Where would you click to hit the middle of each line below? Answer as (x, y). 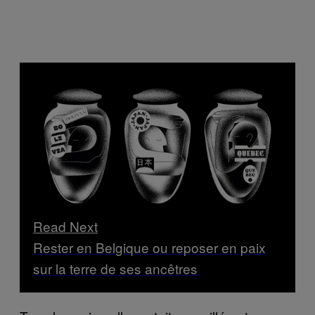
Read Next (65, 226)
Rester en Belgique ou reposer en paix (149, 247)
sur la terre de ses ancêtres (115, 268)
